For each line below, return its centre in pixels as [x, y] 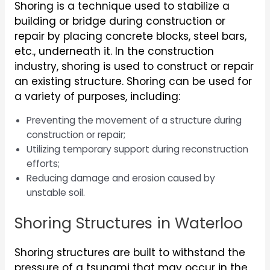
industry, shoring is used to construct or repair [134, 67]
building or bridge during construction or [120, 21]
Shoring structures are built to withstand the [130, 253]
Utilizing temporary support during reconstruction [137, 149]
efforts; [43, 164]
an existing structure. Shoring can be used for [133, 82]
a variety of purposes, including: [97, 97]
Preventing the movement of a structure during [134, 120]
